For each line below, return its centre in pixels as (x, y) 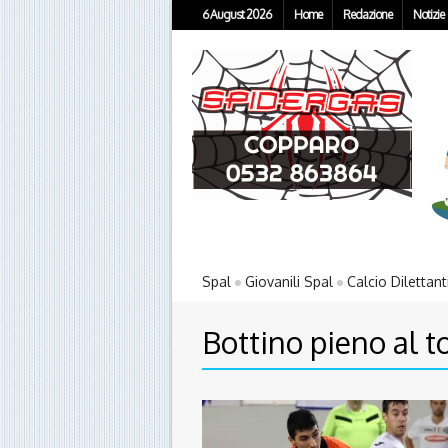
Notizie (428, 14)
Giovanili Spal (289, 282)
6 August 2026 (236, 14)
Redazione (367, 14)
